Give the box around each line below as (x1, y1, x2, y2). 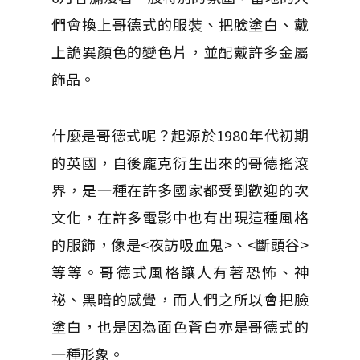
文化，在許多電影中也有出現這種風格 (51, 206, 309, 227)
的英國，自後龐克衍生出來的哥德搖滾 (51, 151, 309, 173)
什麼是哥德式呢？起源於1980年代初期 (51, 124, 309, 145)
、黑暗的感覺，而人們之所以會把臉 (66, 288, 309, 309)
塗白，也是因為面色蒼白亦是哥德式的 (51, 315, 309, 337)
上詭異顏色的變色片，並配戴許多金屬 (51, 40, 309, 62)
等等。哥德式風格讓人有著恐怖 (51, 260, 278, 282)
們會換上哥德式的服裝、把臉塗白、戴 (51, 13, 309, 35)
